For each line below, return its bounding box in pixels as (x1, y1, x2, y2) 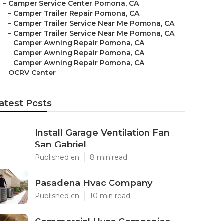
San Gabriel (35, 139, 86, 150)
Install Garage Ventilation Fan (35, 127, 170, 138)
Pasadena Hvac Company (35, 178, 152, 188)
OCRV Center (8, 68, 56, 77)
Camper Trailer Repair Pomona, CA (13, 9, 139, 18)
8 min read (90, 153, 127, 162)
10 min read (90, 191, 130, 200)
